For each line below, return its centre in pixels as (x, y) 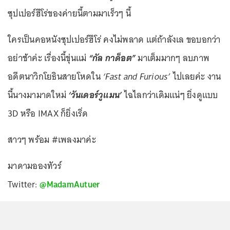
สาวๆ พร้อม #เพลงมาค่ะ (52, 140)
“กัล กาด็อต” (112, 58)
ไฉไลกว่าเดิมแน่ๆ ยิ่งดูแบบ (171, 95)
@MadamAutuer (70, 185)
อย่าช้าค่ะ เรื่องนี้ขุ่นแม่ (48, 58)
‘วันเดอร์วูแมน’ (95, 95)
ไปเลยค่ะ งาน (196, 77)
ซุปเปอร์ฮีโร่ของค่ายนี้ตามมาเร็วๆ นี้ (69, 14)
